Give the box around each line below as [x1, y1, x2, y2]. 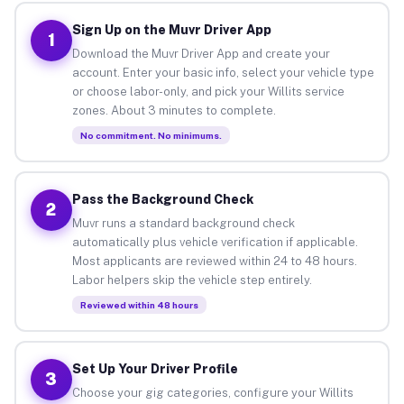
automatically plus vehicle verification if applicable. [71, 234, 358, 249]
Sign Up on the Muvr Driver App [71, 22, 271, 37]
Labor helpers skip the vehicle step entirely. [71, 272, 312, 287]
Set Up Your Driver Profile [71, 361, 238, 376]
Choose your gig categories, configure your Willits [71, 385, 353, 399]
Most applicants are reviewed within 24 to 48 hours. [71, 253, 357, 268]
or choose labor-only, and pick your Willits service [71, 84, 344, 98]
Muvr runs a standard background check [71, 216, 295, 230]
